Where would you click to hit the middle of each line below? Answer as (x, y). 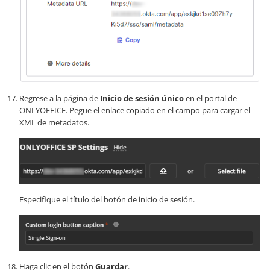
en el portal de (210, 99)
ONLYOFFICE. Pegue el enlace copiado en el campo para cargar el (135, 111)
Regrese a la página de (60, 99)
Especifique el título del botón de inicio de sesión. (107, 199)
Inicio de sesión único (142, 99)
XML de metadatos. (54, 123)
